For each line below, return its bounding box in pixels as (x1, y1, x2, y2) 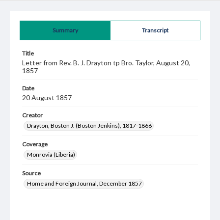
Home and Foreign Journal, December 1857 (27, 180, 142, 187)
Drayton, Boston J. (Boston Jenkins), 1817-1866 (27, 122, 152, 129)
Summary (52, 27, 78, 34)
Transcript (142, 27, 168, 34)
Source (22, 169, 41, 177)
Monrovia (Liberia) (27, 151, 75, 158)
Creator (22, 111, 43, 119)
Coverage (22, 140, 48, 148)
